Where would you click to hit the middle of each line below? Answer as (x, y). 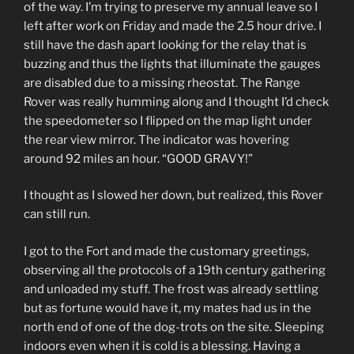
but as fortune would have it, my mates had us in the (168, 308)
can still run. (57, 215)
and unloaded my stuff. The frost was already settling (171, 289)
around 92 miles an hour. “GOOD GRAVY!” (138, 158)
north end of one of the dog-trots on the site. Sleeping (174, 327)
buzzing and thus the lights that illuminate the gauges (172, 64)
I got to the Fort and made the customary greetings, (166, 251)
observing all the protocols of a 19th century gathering (175, 270)
